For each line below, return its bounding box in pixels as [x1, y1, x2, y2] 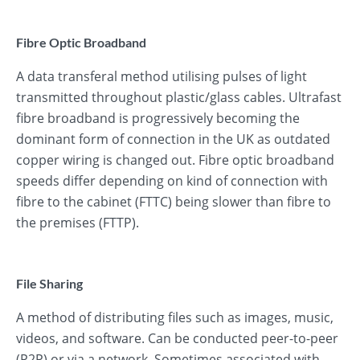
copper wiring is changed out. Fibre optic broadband [16, 151, 334, 169]
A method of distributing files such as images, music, [16, 309, 333, 326]
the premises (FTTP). [16, 214, 139, 231]
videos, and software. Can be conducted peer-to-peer [16, 329, 338, 347]
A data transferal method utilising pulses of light [16, 67, 307, 85]
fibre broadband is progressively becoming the [16, 109, 300, 127]
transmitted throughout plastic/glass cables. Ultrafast [16, 88, 342, 106]
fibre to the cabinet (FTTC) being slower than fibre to [16, 193, 331, 211]
